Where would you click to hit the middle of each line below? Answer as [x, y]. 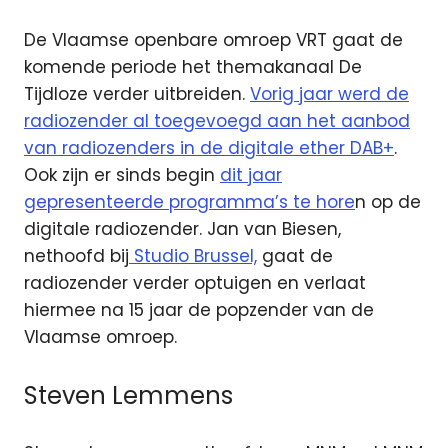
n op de [388, 202]
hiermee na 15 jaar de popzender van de [199, 310]
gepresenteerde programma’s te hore [189, 202]
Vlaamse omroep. [100, 337]
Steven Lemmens [128, 395]
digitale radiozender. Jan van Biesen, [182, 229]
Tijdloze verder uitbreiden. [137, 94]
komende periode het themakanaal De [193, 67]
